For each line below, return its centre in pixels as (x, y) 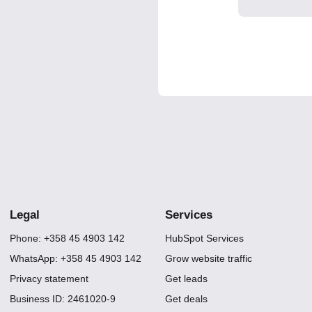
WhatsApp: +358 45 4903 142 (76, 258)
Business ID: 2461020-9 (63, 299)
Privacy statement (49, 279)
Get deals (187, 299)
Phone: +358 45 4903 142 (67, 238)
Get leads (187, 279)
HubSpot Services (205, 238)
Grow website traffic (209, 258)
